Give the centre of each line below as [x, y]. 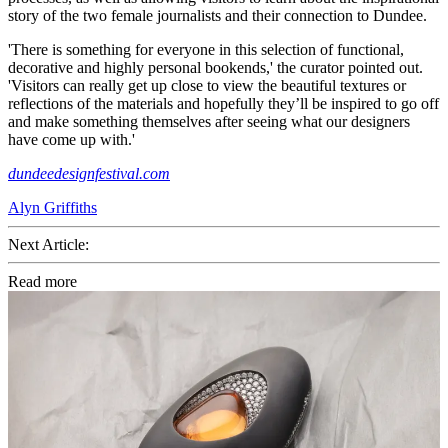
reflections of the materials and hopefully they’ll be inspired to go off [223, 104]
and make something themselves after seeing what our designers [209, 122]
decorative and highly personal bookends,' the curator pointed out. [215, 68]
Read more [42, 282]
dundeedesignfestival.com [89, 174]
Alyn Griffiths [52, 208]
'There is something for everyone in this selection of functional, [206, 50]
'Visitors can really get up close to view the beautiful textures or [207, 86]
